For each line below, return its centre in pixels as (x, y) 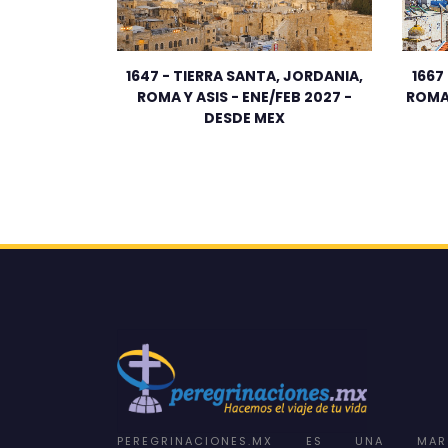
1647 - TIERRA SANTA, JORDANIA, (244, 76)
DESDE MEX (244, 118)
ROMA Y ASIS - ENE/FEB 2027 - (244, 97)
